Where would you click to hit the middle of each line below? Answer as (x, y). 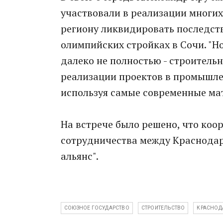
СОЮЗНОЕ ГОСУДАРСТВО (97, 208)
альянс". (80, 156)
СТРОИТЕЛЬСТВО (163, 208)
